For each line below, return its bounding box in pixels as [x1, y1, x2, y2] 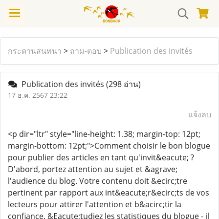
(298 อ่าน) [106, 79, 141, 89]
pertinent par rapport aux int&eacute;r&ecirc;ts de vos [8, 187, 209, 198]
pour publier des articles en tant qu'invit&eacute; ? [8, 152, 194, 163]
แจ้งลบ [188, 109, 211, 120]
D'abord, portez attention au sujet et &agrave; [8, 164, 177, 175]
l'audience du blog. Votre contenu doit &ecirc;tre [8, 175, 187, 186]
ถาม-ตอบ [70, 45, 102, 56]
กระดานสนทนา [8, 45, 62, 56]
